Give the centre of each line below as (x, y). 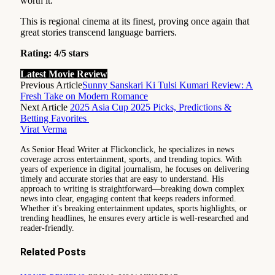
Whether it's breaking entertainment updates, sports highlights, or (134, 208)
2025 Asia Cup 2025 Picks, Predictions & (151, 107)
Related (39, 252)
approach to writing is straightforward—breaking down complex (132, 188)
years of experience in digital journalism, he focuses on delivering (135, 169)
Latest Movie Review (64, 74)
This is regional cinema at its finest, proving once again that (135, 21)
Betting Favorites (55, 118)
